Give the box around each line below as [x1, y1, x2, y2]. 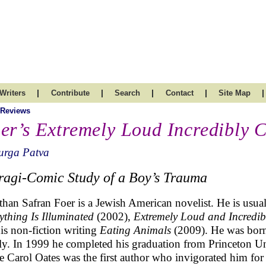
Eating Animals [100, 224, 171, 236]
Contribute [50, 88, 90, 97]
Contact [165, 88, 194, 97]
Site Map [218, 88, 251, 97]
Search [115, 88, 140, 97]
